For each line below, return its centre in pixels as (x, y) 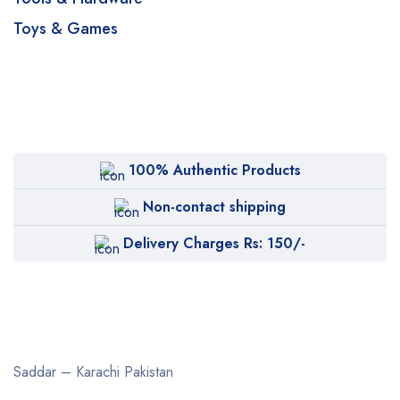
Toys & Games (66, 29)
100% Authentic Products (214, 170)
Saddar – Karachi (67, 372)
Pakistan (146, 372)
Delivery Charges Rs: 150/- (214, 243)
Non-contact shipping (214, 207)
